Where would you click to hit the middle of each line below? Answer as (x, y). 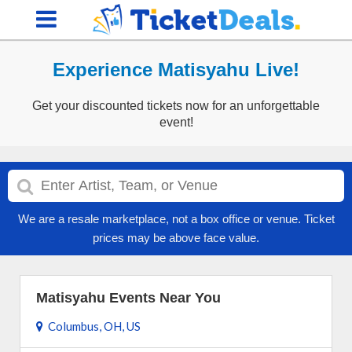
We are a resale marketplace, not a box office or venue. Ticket (176, 219)
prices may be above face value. (176, 238)
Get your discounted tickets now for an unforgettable (176, 106)
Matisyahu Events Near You (128, 298)
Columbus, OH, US (92, 326)
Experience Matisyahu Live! (176, 70)
